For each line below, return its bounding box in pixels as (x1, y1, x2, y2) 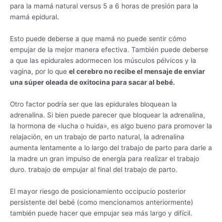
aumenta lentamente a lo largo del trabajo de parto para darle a (10, 144, 212, 152)
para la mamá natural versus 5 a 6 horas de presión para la (10, 2, 198, 10)
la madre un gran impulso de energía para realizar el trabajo (10, 155, 199, 163)
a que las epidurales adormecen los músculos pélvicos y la (10, 56, 196, 65)
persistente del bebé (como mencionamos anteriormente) (10, 198, 193, 206)
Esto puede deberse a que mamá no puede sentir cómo (10, 35, 186, 43)
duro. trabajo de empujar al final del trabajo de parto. (10, 166, 177, 174)
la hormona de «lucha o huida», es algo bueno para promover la (10, 122, 212, 130)
